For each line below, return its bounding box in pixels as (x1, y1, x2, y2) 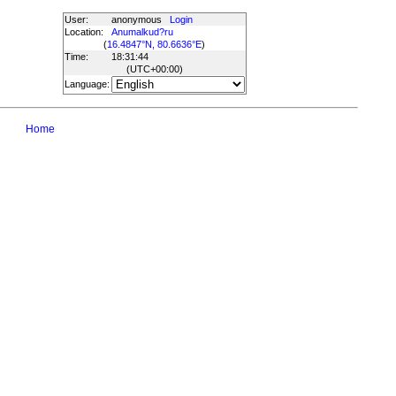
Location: (64, 27, 103, 37)
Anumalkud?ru (110, 27, 173, 37)
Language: (64, 79, 110, 89)
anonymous (110, 14, 170, 25)
